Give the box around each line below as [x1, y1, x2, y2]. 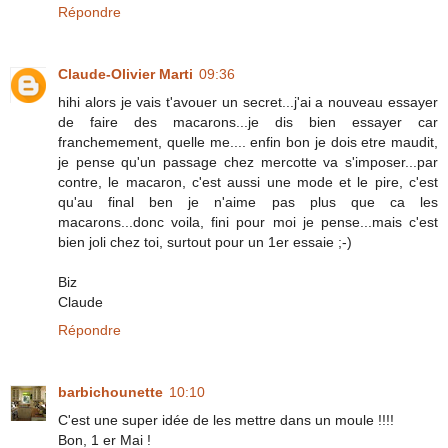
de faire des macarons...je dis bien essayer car [58, 114, 438, 131]
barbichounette [58, 384, 163, 401]
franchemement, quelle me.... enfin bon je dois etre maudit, [58, 134, 438, 151]
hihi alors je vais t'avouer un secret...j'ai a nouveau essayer [58, 94, 438, 111]
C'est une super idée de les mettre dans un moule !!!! [58, 412, 394, 429]
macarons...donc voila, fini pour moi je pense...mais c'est [58, 214, 438, 231]
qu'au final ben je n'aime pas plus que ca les [58, 194, 438, 211]
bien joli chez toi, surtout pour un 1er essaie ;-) [58, 234, 352, 251]
